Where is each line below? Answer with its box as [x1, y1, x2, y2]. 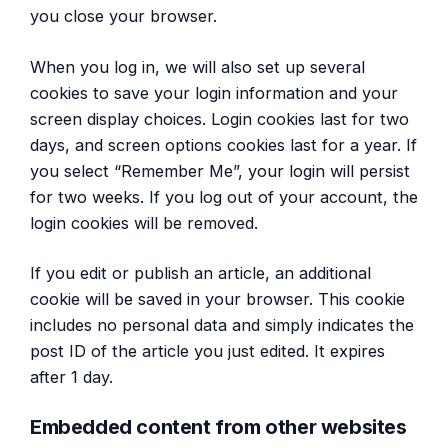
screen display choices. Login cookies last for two [30, 108, 409, 129]
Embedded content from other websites [30, 414, 407, 439]
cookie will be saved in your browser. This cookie [30, 289, 405, 310]
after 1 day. [30, 367, 113, 388]
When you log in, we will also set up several [30, 56, 365, 77]
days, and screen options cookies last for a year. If [30, 134, 417, 155]
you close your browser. [30, 6, 217, 27]
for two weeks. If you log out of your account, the [30, 186, 418, 207]
